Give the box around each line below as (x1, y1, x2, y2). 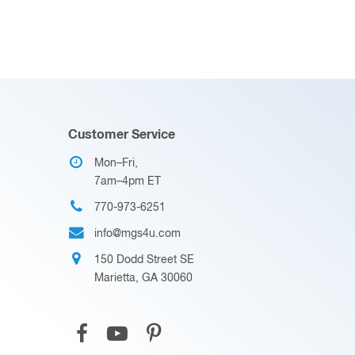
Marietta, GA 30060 (94, 272, 193, 284)
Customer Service (68, 128, 175, 141)
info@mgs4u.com (94, 227, 181, 239)
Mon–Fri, (94, 157, 138, 169)
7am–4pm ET (94, 175, 161, 187)
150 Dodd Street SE (94, 254, 194, 265)
